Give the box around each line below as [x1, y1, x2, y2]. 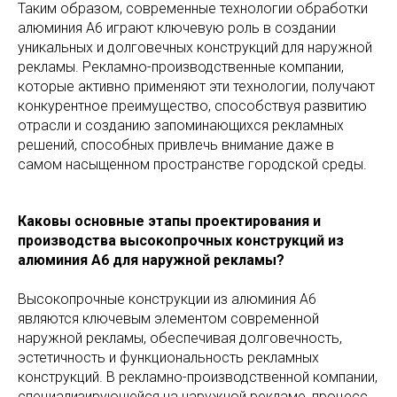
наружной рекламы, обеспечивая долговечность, [18, 330, 342, 347]
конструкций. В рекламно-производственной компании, [18, 369, 378, 386]
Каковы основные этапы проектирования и [18, 213, 321, 230]
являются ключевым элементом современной [18, 310, 319, 328]
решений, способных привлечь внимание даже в [18, 136, 334, 154]
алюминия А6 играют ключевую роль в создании [18, 19, 336, 37]
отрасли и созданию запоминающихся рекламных [18, 117, 344, 135]
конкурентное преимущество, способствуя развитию [18, 97, 367, 115]
